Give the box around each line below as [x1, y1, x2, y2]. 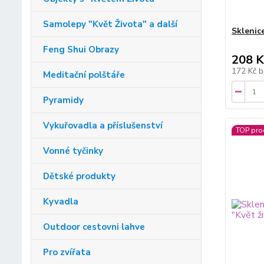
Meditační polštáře [43, 69, 125, 81]
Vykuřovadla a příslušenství [43, 120, 163, 132]
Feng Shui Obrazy [43, 44, 119, 56]
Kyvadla [43, 196, 78, 208]
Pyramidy [43, 94, 84, 107]
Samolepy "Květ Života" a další [43, 18, 177, 31]
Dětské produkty [43, 170, 115, 183]
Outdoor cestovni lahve [43, 221, 145, 233]
